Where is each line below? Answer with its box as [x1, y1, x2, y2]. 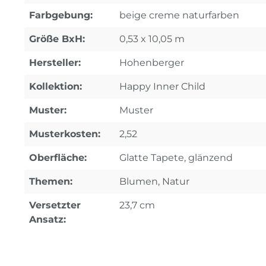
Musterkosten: [29, 128, 100, 140]
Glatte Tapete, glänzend [119, 151, 233, 163]
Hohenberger [119, 56, 184, 68]
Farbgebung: [29, 9, 93, 21]
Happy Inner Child [119, 80, 205, 92]
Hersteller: [29, 56, 81, 68]
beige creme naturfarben [119, 9, 239, 21]
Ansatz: [29, 213, 66, 225]
